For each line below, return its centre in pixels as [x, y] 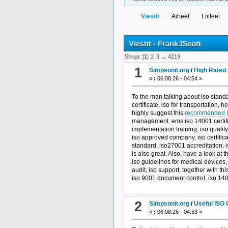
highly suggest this [158, 113]
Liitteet [211, 16]
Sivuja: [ [135, 57]
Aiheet [181, 16]
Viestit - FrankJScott [165, 43]
